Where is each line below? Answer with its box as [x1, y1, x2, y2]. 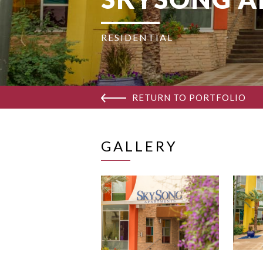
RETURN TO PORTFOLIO [132, 92, 246, 103]
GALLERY [101, 137, 178, 155]
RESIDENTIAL [101, 31, 173, 43]
